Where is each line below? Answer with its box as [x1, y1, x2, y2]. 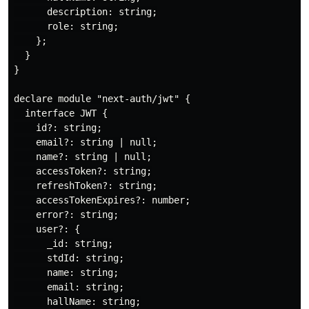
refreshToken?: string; [14, 179, 157, 191]
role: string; [14, 20, 119, 32]
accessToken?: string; [14, 165, 152, 177]
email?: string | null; [14, 136, 157, 148]
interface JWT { [14, 107, 108, 119]
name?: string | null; [14, 150, 152, 162]
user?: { [14, 223, 80, 235]
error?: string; [14, 208, 119, 220]
